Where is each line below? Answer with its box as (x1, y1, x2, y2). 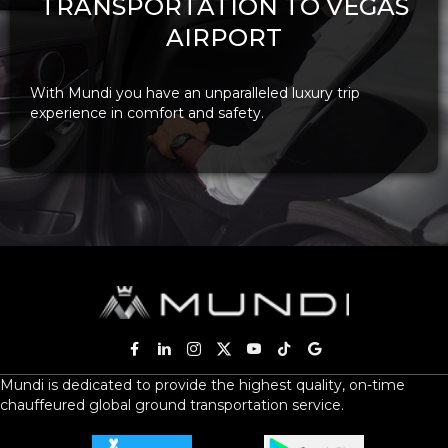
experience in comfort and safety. (30, 103, 264, 122)
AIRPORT (166, 22, 282, 52)
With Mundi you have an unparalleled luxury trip (30, 83, 360, 102)
